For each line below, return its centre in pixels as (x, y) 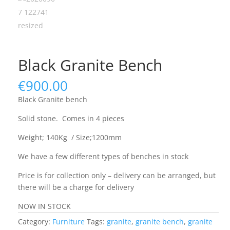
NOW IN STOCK (44, 206)
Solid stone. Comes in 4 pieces (71, 119)
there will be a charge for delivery (76, 187)
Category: (35, 222)
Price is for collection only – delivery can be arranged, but (117, 176)
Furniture (68, 222)
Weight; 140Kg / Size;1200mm (70, 138)
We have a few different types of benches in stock (103, 157)
